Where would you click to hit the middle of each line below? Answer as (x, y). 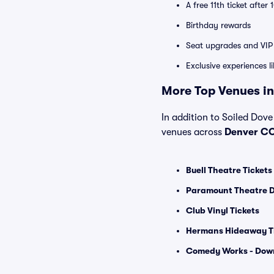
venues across (193, 132)
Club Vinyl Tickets (223, 210)
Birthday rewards (218, 25)
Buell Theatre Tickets (229, 170)
